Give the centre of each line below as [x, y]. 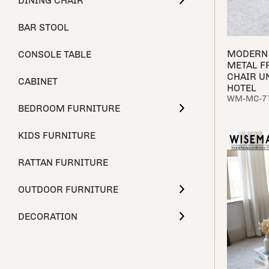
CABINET [38, 81]
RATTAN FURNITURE [63, 162]
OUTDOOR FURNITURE [68, 189]
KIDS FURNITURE [57, 135]
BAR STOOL [44, 27]
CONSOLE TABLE [55, 54]
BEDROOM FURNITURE [69, 108]
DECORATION [48, 216]
